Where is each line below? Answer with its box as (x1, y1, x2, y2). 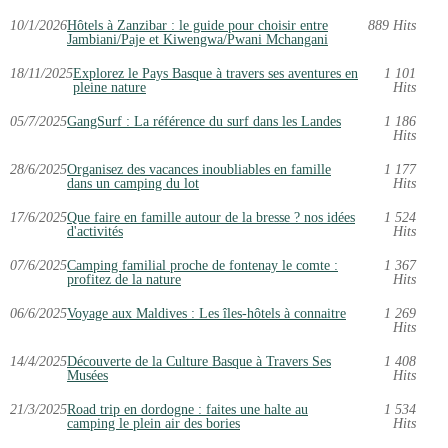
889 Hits (367, 17, 416, 34)
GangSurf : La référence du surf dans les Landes (67, 113, 341, 130)
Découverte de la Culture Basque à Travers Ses (67, 353, 331, 370)
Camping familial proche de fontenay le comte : (67, 257, 338, 274)
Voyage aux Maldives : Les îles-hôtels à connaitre (67, 305, 346, 322)
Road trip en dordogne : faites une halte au (67, 401, 308, 418)
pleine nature (73, 79, 146, 96)
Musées (67, 367, 108, 384)
